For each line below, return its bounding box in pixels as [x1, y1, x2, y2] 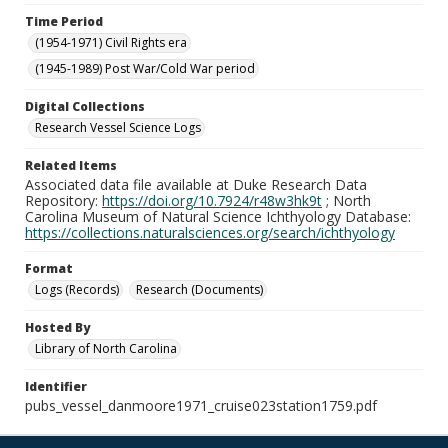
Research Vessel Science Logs [35, 119, 201, 136]
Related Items [25, 157, 117, 174]
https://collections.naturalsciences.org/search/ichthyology [25, 223, 395, 242]
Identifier [25, 378, 87, 395]
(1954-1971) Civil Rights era [35, 34, 187, 51]
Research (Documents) [136, 281, 263, 298]
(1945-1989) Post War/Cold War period [35, 60, 255, 77]
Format [25, 260, 73, 277]
